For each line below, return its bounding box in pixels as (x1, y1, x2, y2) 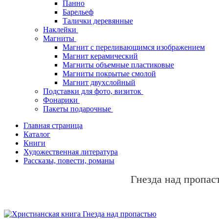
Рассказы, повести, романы (23, 156, 114, 165)
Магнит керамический (63, 52, 138, 61)
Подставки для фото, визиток (43, 87, 143, 96)
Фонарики (43, 96, 80, 105)
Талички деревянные (63, 17, 133, 25)
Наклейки (43, 25, 78, 34)
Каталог (23, 130, 50, 139)
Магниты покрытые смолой (63, 69, 156, 78)
